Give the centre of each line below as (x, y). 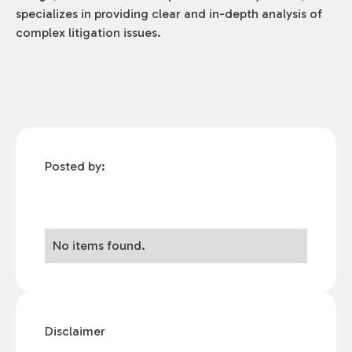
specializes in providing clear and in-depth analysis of (169, 13)
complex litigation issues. (88, 32)
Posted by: (75, 166)
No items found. (99, 245)
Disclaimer (75, 331)
